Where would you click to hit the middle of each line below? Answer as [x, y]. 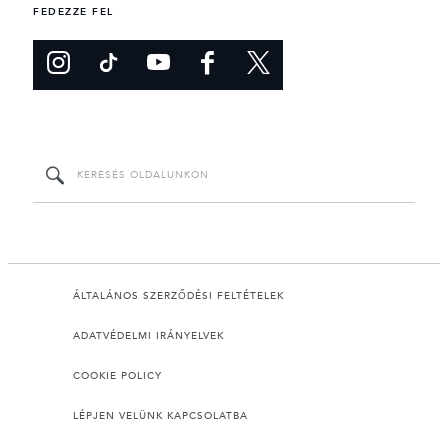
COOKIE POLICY [117, 375]
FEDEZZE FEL [73, 11]
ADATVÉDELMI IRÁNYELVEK [148, 335]
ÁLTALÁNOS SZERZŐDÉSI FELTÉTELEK [178, 295]
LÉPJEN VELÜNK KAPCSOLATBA [160, 415]
